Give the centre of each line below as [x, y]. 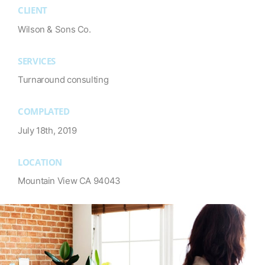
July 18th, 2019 [47, 130]
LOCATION [40, 162]
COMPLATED [44, 112]
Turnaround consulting [63, 80]
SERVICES [37, 61]
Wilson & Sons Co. [54, 29]
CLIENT [33, 10]
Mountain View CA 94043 [69, 181]
